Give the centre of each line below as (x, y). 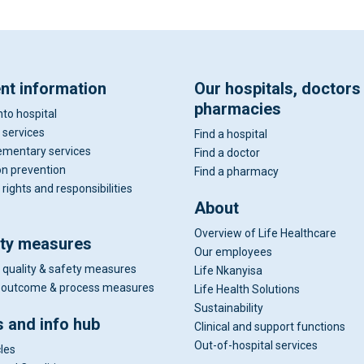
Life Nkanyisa (228, 271)
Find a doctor (227, 153)
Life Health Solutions (247, 289)
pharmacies (238, 109)
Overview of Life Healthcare (265, 233)
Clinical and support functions (270, 327)
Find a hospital (231, 134)
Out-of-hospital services (256, 345)
